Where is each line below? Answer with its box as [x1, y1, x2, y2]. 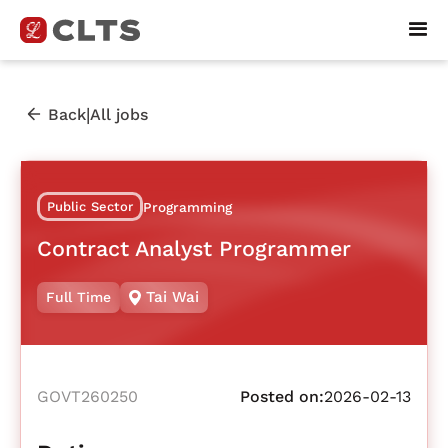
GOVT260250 [37, 387, 138, 407]
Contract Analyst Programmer [37, 235, 351, 261]
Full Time [46, 289, 111, 306]
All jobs [90, 104, 148, 124]
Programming [143, 199, 233, 216]
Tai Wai [146, 288, 200, 307]
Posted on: [240, 387, 324, 407]
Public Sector [46, 199, 134, 215]
